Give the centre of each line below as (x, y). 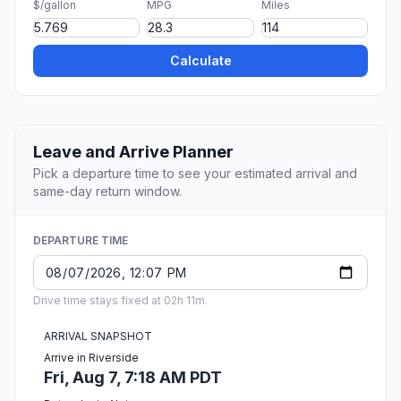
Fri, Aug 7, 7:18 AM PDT (133, 378)
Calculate (200, 61)
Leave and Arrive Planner (133, 152)
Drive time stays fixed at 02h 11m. (120, 301)
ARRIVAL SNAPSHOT (98, 337)
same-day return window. (107, 192)
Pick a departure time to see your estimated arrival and (195, 174)
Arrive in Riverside (91, 358)
